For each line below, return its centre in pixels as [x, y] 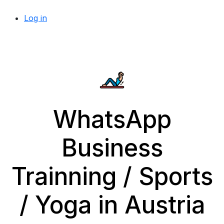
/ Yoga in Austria [112, 205]
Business [112, 148]
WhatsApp [112, 119]
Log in [35, 18]
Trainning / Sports [112, 176]
